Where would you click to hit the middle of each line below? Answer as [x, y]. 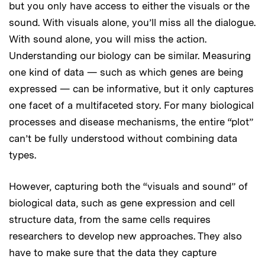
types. [22, 155]
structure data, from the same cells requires [110, 219]
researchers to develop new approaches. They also [125, 236]
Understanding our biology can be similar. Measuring [130, 55]
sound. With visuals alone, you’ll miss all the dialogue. [132, 22]
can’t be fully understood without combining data [123, 138]
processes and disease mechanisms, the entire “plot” [131, 122]
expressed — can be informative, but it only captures [131, 88]
